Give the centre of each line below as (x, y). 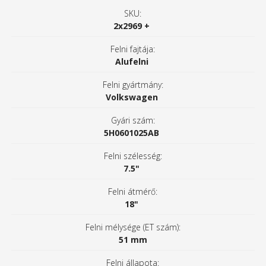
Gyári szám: (133, 121)
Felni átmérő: (133, 192)
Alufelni (132, 62)
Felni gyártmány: (133, 85)
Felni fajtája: (133, 49)
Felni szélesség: (133, 156)
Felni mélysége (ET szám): (133, 227)
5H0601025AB (132, 133)
